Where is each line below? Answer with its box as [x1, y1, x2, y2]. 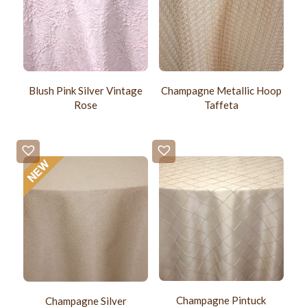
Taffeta [204, 99, 238, 112]
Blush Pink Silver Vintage [29, 84, 143, 97]
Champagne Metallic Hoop [160, 84, 282, 97]
